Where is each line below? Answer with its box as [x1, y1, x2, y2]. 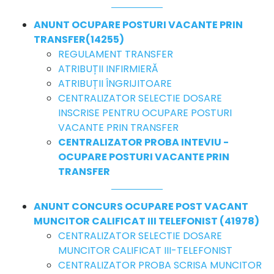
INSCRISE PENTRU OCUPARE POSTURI [58, 105, 232, 120]
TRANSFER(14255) [34, 32, 124, 46]
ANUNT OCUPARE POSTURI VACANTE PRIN [34, 17, 243, 32]
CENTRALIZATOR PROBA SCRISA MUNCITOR [58, 257, 262, 272]
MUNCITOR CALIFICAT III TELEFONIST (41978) [34, 213, 259, 228]
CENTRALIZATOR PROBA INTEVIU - [58, 135, 229, 149]
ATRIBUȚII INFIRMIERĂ [58, 61, 158, 76]
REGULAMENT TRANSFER [58, 46, 173, 61]
